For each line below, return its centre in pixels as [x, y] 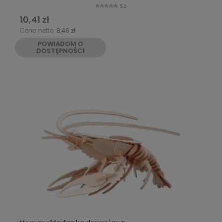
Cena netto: [38, 31]
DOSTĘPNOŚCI [60, 51]
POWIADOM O [60, 44]
